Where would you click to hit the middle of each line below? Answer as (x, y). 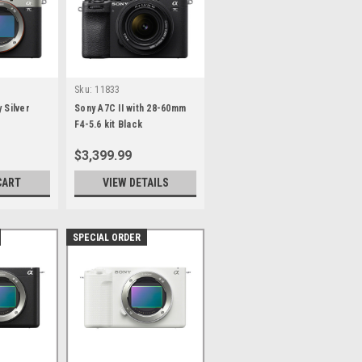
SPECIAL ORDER (107, 238)
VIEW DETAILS (135, 183)
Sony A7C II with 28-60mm (130, 108)
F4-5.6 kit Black (108, 124)
